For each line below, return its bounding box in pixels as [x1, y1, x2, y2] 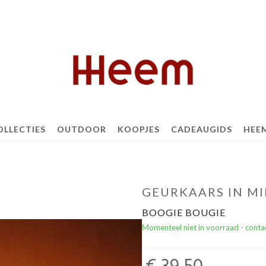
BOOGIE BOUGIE [142, 207, 226, 218]
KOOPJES [117, 124, 160, 134]
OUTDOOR [56, 124, 106, 134]
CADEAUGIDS [170, 124, 232, 134]
